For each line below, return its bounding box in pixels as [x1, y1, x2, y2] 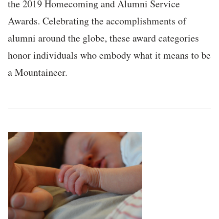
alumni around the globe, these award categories [8, 31, 199, 44]
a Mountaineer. [8, 65, 67, 79]
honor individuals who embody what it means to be [8, 48, 211, 62]
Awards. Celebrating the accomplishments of [8, 14, 186, 27]
